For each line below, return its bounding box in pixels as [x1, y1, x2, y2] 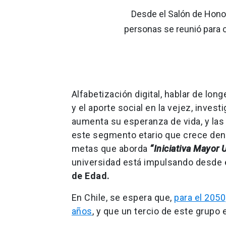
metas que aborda [71, 143, 150, 154]
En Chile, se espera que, [71, 192, 172, 203]
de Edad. [71, 171, 110, 182]
